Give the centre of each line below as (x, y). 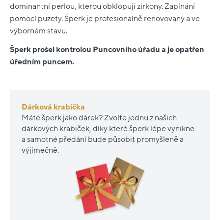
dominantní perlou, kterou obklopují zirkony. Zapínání (102, 6)
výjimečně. (40, 151)
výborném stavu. (39, 31)
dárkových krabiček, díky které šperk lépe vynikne (108, 129)
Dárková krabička (53, 107)
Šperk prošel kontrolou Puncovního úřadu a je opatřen (107, 49)
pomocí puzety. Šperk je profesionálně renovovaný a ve (105, 18)
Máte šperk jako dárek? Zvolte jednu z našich (99, 118)
